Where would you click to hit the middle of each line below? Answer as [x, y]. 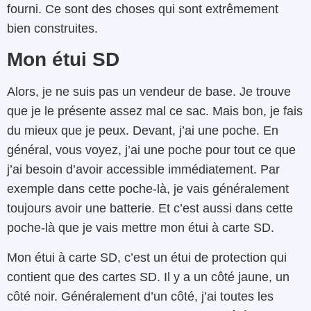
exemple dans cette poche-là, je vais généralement [148, 189]
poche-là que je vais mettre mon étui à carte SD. [141, 228]
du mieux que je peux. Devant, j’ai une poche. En [143, 131]
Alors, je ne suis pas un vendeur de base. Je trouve [149, 92]
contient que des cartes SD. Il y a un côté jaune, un [148, 277]
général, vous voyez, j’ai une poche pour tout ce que [151, 150]
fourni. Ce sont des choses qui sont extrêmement [143, 9]
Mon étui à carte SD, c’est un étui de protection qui [147, 257]
